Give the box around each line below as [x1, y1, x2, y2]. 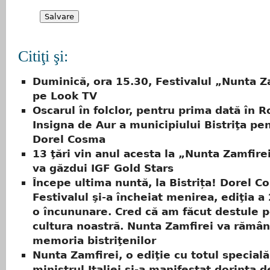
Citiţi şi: [18, 48, 68, 65]
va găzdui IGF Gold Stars [33, 162, 174, 175]
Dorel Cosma [33, 133, 105, 146]
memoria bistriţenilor [33, 234, 156, 247]
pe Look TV [33, 90, 97, 102]
